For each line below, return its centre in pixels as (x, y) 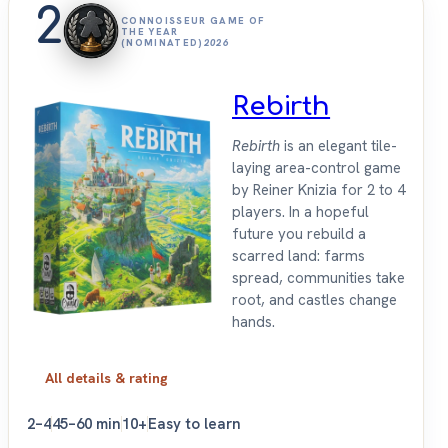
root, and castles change (314, 300)
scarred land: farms (298, 256)
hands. (253, 322)
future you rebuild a (299, 234)
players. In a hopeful (300, 212)
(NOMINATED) (162, 42)
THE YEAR (150, 31)
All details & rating (106, 378)
